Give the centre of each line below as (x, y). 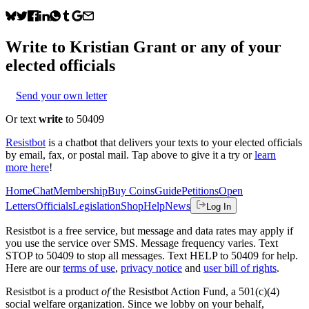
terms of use (89, 268)
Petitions (200, 190)
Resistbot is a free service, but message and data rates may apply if (149, 230)
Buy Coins (131, 190)
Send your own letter (61, 95)
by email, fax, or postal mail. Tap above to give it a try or (129, 154)
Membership (80, 190)
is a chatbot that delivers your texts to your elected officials (175, 142)
